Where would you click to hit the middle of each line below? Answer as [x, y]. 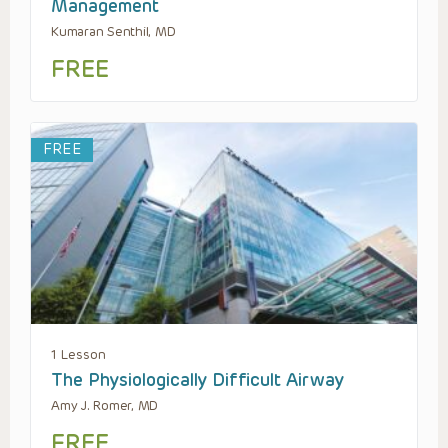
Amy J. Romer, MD [105, 405]
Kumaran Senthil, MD [113, 32]
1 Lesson [78, 354]
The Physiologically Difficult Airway [197, 379]
